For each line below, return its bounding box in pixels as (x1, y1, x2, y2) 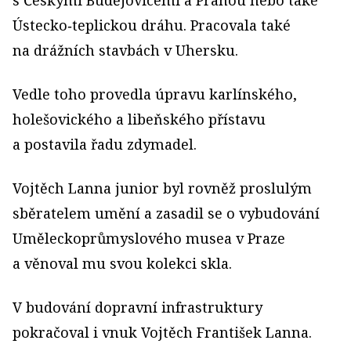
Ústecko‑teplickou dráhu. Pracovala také (13, 15, 291, 34)
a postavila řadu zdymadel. (13, 134, 197, 154)
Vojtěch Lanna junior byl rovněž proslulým (13, 178, 312, 197)
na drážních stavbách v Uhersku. (13, 40, 238, 60)
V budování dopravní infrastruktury (13, 297, 262, 317)
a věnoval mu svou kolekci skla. (13, 253, 232, 273)
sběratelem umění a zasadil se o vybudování (13, 203, 320, 223)
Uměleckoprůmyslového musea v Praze (13, 228, 285, 248)
